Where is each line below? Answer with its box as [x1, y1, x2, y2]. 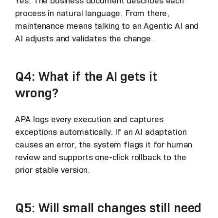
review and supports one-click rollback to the [15, 152, 186, 163]
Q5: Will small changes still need [15, 200, 202, 216]
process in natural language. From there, [15, 8, 170, 19]
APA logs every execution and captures [15, 114, 163, 125]
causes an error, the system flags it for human [15, 139, 193, 150]
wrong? [15, 85, 58, 101]
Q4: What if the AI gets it [15, 68, 157, 85]
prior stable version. [15, 164, 91, 176]
